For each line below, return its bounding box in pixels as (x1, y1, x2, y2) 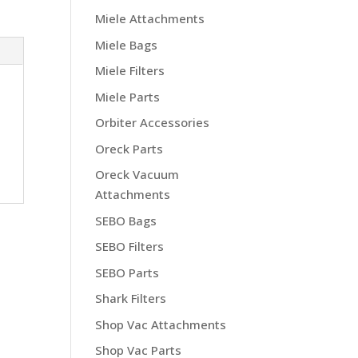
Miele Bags (95, 36, 158, 53)
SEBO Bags (95, 212, 157, 229)
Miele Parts (95, 88, 161, 105)
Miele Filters (95, 62, 165, 78)
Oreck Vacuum (95, 166, 180, 182)
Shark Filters (95, 290, 167, 306)
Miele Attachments (95, 10, 205, 26)
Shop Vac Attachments (95, 316, 227, 332)
